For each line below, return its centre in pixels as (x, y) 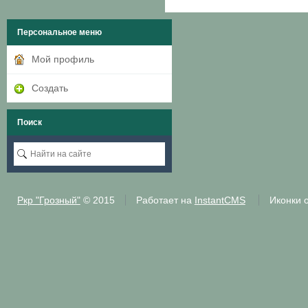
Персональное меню (59, 32)
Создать (49, 88)
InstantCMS (220, 200)
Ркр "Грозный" (48, 200)
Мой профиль (63, 59)
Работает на (165, 200)
